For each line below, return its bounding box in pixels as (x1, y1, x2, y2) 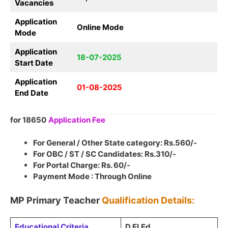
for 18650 (10, 115, 46, 125)
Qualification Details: (102, 195, 194, 206)
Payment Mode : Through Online (33, 171, 152, 181)
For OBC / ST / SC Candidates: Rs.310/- (33, 149, 176, 159)
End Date (14, 88, 48, 98)
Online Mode (76, 22, 124, 32)
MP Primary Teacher (10, 195, 102, 206)
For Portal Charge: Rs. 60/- (33, 160, 130, 170)
